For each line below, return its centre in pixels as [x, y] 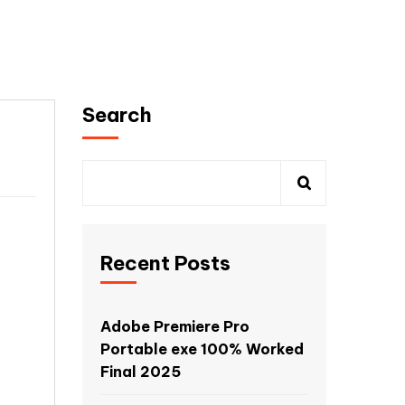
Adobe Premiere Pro [175, 326]
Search [117, 115]
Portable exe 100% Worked [202, 349]
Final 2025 [141, 372]
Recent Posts [165, 263]
